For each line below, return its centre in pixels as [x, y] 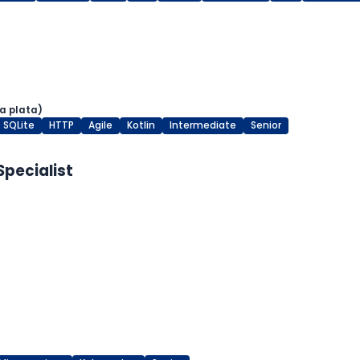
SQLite [19, 126]
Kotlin [141, 126]
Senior [266, 126]
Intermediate [203, 126]
